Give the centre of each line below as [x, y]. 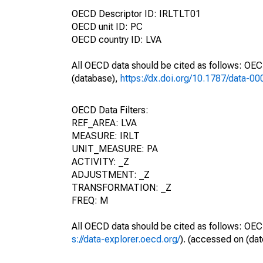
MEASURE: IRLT [106, 136]
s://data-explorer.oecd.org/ [126, 239]
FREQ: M [90, 200]
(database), [96, 78]
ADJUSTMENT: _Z [111, 175]
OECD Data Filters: [110, 110]
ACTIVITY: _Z [100, 162]
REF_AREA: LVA [104, 123]
